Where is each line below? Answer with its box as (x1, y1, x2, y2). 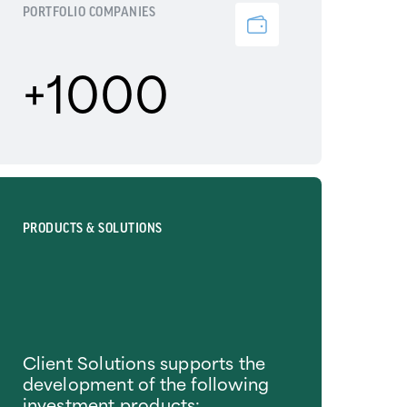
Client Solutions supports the (22, 349, 266, 376)
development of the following (22, 370, 270, 397)
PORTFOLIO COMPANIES (22, 5, 156, 20)
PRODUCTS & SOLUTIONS (22, 220, 163, 235)
